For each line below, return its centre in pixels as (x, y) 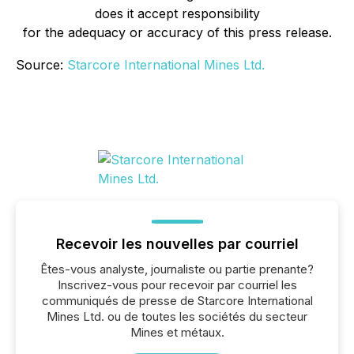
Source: (41, 65)
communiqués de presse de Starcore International (177, 301)
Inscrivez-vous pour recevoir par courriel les (177, 285)
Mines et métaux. (177, 332)
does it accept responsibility (177, 13)
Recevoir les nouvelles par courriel (177, 244)
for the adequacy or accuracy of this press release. (177, 32)
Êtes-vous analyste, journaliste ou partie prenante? (177, 269)
